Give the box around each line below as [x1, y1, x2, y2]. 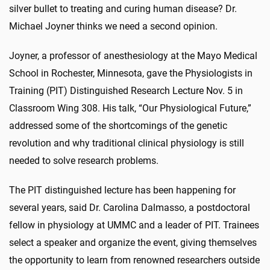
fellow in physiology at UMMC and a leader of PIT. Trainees [9, 219, 259, 231]
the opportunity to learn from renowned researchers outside [9, 254, 260, 266]
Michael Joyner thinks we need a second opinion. [9, 20, 220, 32]
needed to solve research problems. [9, 154, 161, 166]
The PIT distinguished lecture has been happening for [9, 184, 236, 196]
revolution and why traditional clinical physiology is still [9, 137, 244, 149]
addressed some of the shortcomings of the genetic [9, 119, 227, 131]
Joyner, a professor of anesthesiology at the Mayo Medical [9, 49, 257, 61]
